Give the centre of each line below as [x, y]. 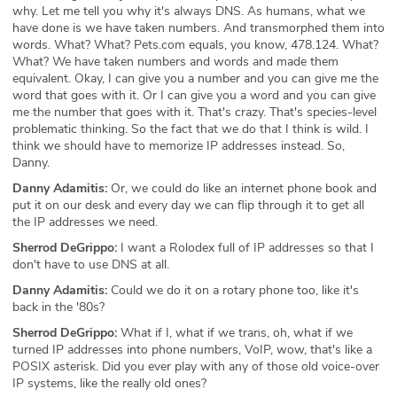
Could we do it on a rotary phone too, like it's [233, 290]
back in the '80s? [58, 307]
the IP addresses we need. [85, 222]
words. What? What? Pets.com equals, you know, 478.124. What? [195, 44]
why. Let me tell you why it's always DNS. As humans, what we [189, 11]
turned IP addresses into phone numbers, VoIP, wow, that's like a [192, 349]
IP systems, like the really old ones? [109, 383]
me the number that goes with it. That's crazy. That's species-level [195, 112]
